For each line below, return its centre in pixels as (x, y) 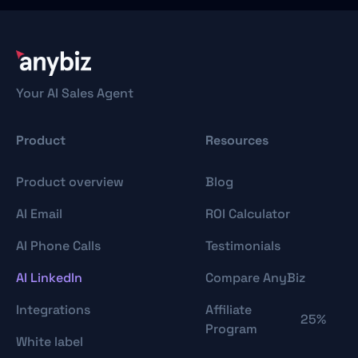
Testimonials (243, 246)
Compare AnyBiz (255, 278)
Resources (237, 141)
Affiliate (228, 310)
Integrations (53, 310)
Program (231, 329)
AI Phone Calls (58, 246)
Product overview (70, 182)
